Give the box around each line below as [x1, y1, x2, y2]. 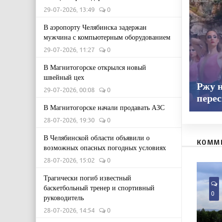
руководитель [44, 193, 84, 202]
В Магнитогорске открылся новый [44, 62, 146, 72]
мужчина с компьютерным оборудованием [44, 32, 170, 42]
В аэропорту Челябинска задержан [44, 22, 147, 32]
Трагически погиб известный [44, 173, 131, 182]
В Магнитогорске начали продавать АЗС [44, 103, 165, 112]
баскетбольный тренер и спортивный [44, 183, 155, 192]
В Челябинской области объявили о [44, 133, 150, 142]
